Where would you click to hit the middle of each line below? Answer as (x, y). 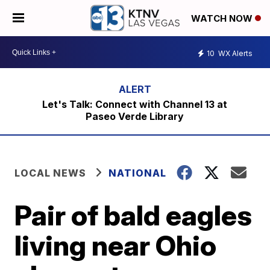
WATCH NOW (223, 19)
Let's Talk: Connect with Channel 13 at (135, 104)
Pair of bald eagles (133, 215)
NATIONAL (138, 173)
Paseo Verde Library (135, 116)
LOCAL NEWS (51, 173)
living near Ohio (116, 245)
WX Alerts (234, 53)
